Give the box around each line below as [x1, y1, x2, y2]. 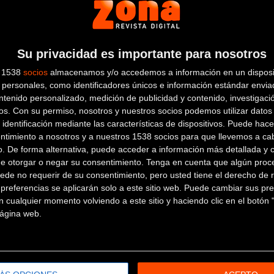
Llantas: [152, 180, 187, 193]
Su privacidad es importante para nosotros [17, 46, 267, 61]
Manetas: [152, 42, 193, 54]
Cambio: [152, 19, 188, 31]
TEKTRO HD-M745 [193, 42, 266, 54]
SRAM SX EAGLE [188, 64, 255, 76]
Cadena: [152, 64, 188, 76]
